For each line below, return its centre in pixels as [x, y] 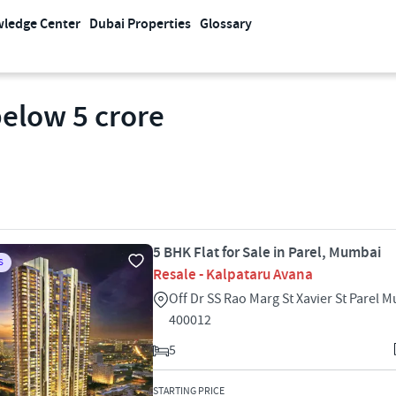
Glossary [226, 24]
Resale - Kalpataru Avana [233, 275]
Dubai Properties [140, 24]
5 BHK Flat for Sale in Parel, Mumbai [267, 253]
